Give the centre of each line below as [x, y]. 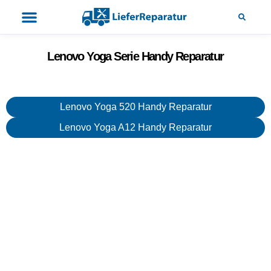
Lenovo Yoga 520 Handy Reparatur [135, 106]
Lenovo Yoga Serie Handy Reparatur [135, 57]
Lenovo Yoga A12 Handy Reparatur [135, 127]
